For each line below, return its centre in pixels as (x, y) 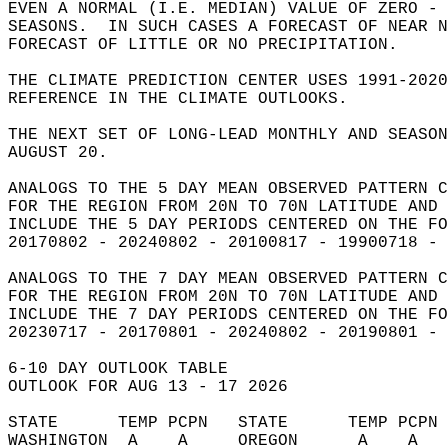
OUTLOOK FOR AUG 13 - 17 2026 (158, 387)
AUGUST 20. (68, 153)
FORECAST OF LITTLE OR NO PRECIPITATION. (218, 45)
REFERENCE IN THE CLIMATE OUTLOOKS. (188, 99)
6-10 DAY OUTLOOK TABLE (128, 369)
